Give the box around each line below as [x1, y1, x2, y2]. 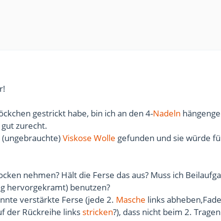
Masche [116, 194, 146, 205]
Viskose [63, 132, 92, 144]
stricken [82, 206, 113, 218]
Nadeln [153, 108, 181, 119]
